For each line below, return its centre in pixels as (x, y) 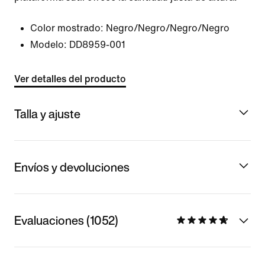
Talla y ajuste (47, 114)
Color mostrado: (67, 28)
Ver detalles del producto (70, 79)
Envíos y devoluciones (72, 167)
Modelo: (49, 45)
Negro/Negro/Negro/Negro (168, 28)
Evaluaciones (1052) (66, 220)
